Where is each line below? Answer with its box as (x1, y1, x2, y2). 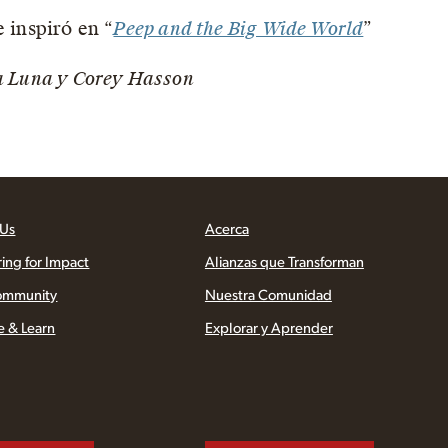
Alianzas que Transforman (204, 255, 364, 270)
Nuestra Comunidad (204, 288, 332, 303)
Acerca (204, 222, 249, 237)
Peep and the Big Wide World (113, 17, 364, 41)
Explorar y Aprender (204, 321, 333, 336)
